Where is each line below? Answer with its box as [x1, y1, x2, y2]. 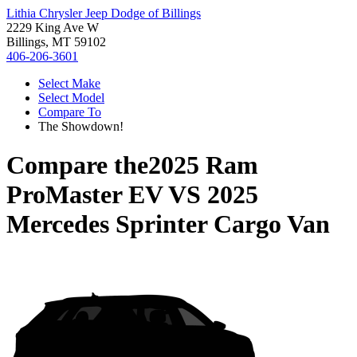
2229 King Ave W [6, 21, 99, 34]
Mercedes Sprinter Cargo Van [6, 210, 330, 239]
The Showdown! [38, 120, 124, 133]
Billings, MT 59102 [6, 35, 106, 49]
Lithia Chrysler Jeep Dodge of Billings [6, 6, 201, 20]
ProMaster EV [6, 180, 163, 210]
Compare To [38, 105, 101, 119]
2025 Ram [148, 151, 258, 180]
